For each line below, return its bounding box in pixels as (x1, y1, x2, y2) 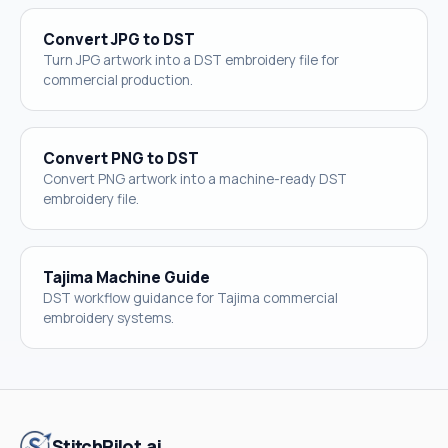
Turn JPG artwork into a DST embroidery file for (43, 50, 339, 69)
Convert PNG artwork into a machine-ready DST (43, 169, 347, 188)
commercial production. (43, 70, 193, 89)
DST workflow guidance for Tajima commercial (43, 288, 338, 307)
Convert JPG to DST (43, 28, 195, 50)
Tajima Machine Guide (43, 266, 210, 288)
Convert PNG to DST (43, 147, 199, 169)
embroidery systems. (43, 308, 174, 327)
